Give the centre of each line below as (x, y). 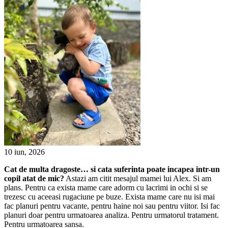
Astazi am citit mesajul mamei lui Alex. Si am (138, 178)
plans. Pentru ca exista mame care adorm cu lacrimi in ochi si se (106, 187)
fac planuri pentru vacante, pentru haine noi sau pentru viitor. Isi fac (112, 206)
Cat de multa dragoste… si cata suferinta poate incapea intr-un (112, 169)
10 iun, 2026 (24, 152)
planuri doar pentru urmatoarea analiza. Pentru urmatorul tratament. (111, 215)
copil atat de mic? (34, 178)
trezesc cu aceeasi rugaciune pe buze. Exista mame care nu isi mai (109, 196)
